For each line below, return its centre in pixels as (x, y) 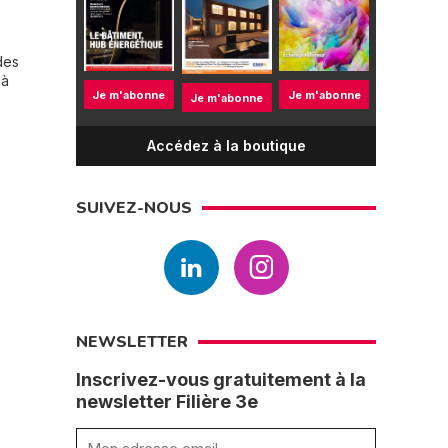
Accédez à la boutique (226, 145)
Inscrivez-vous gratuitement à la (221, 379)
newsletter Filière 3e (167, 401)
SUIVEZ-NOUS (134, 208)
